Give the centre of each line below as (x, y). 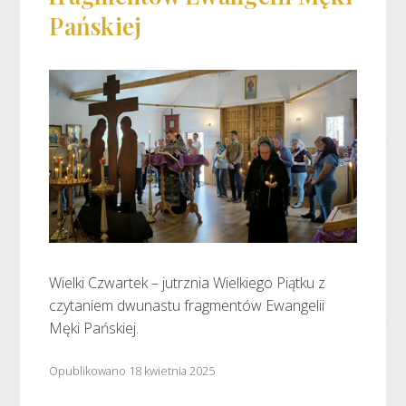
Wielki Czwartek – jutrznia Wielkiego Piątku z (188, 282)
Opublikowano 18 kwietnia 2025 (132, 371)
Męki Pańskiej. (94, 328)
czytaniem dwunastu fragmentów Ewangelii (187, 305)
